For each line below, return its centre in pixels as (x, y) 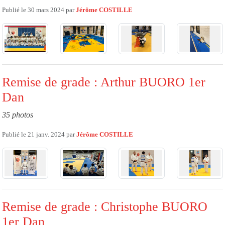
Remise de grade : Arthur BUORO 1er (104, 82)
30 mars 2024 (46, 10)
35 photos (18, 115)
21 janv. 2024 (46, 135)
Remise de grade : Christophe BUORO (105, 207)
